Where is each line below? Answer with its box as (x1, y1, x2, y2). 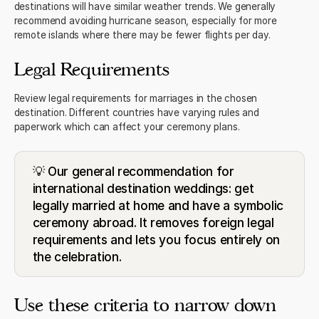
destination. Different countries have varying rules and (14, 107, 259, 119)
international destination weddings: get (32, 180, 254, 196)
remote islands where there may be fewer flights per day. (14, 28, 271, 41)
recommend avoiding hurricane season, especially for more (14, 14, 277, 26)
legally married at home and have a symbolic (32, 197, 283, 213)
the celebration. (32, 249, 122, 264)
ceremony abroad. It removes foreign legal (32, 214, 274, 230)
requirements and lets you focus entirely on (32, 231, 280, 247)
